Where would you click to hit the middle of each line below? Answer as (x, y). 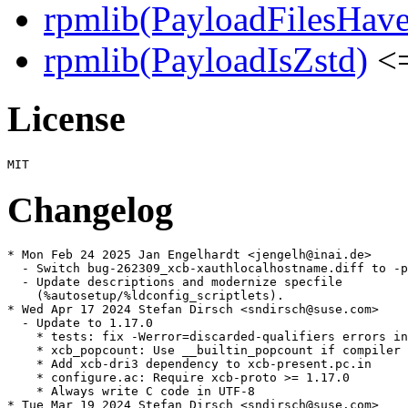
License (66, 119)
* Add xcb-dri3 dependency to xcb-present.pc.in (189, 364)
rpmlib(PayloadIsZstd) (206, 60)
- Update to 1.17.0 (80, 323)
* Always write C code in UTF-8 (131, 392)
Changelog (90, 209)
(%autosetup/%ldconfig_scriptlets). (146, 296)
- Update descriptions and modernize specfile (175, 282)
